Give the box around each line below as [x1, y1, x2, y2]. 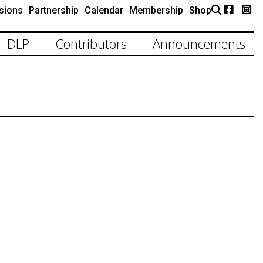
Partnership [29, 5, 79, 16]
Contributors [55, 35, 127, 52]
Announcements [153, 35, 245, 52]
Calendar [85, 5, 123, 16]
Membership [129, 5, 183, 16]
